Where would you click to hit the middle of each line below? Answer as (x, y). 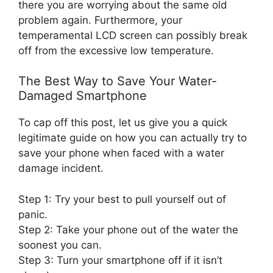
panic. (33, 214)
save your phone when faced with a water (121, 153)
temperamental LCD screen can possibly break (133, 35)
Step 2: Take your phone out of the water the (128, 229)
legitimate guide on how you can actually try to (133, 138)
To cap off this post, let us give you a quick (123, 123)
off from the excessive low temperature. (116, 50)
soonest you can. (60, 245)
